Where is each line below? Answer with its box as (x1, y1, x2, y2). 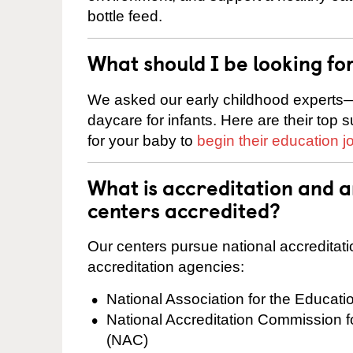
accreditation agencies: (87, 258, 244, 276)
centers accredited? (87, 194, 281, 225)
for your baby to (87, 132, 197, 149)
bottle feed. (87, 7, 162, 24)
